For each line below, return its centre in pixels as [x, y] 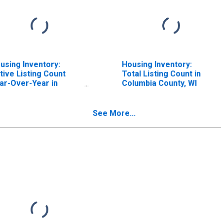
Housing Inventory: [157, 64]
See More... [114, 113]
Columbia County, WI [159, 83]
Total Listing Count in [161, 74]
